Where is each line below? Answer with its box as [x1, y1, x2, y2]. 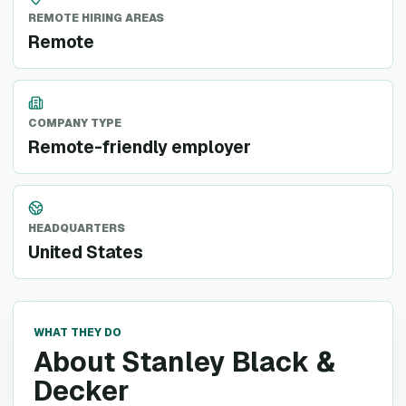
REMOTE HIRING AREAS [28, 11, 164, 25]
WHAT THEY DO [34, 325, 121, 340]
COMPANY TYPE [28, 116, 121, 130]
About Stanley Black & [34, 344, 335, 380]
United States [28, 241, 143, 264]
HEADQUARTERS [28, 221, 125, 236]
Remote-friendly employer [28, 136, 251, 159]
